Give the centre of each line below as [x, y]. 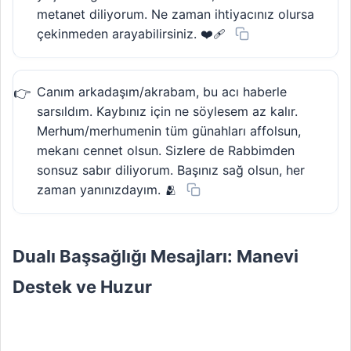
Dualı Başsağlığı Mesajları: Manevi [156, 256]
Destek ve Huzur [82, 286]
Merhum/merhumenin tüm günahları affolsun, [169, 131]
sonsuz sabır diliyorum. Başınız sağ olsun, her [171, 170]
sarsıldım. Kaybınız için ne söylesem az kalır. [167, 112]
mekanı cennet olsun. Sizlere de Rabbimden [166, 151]
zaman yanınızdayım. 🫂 [107, 190]
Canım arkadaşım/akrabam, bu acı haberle [162, 92]
